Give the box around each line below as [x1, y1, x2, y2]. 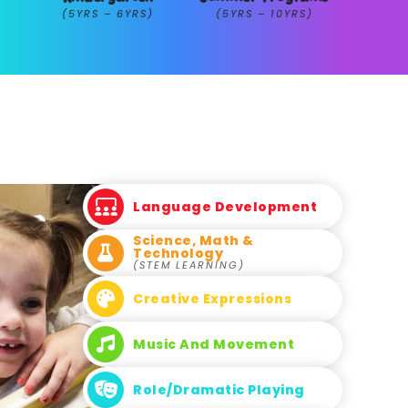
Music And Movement [133, 335, 294, 353]
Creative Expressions [133, 290, 291, 308]
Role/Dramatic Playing [133, 381, 305, 399]
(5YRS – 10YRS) [215, 6, 313, 21]
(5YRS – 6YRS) [62, 6, 155, 21]
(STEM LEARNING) [133, 258, 245, 272]
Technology [133, 244, 223, 262]
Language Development [133, 198, 317, 216]
